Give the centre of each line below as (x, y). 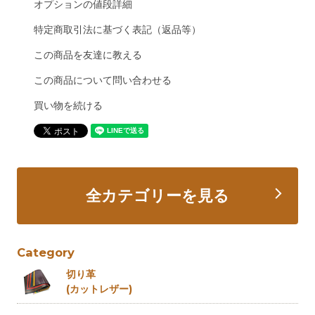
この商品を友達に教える (88, 55)
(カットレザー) (99, 289)
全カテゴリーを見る (157, 196)
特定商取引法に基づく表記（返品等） (117, 30)
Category (46, 253)
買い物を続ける (68, 106)
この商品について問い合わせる (102, 81)
